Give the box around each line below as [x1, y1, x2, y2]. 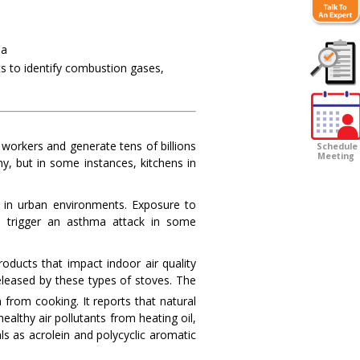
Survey [319, 98, 350, 109]
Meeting [317, 150, 354, 162]
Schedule [314, 141, 358, 153]
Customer [311, 88, 358, 100]
